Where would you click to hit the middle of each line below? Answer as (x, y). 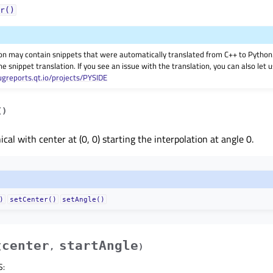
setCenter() (33, 199)
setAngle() (83, 199)
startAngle (99, 245)
